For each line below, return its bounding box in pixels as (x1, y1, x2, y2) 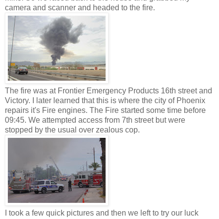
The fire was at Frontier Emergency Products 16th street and (5, 87, 212, 95)
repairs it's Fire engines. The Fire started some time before (5, 106, 206, 115)
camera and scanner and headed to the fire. (5, 3, 155, 12)
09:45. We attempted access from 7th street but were (5, 116, 185, 125)
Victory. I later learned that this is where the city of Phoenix (5, 96, 205, 105)
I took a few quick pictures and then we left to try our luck (5, 209, 198, 218)
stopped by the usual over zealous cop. (5, 126, 140, 134)
